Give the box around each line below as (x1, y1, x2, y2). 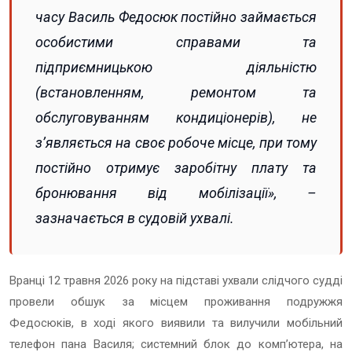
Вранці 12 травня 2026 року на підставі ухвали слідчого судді (9, 273, 343, 288)
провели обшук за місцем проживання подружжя (9, 294, 343, 309)
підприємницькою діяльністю (35, 58, 317, 75)
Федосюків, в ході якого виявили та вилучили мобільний (9, 315, 343, 330)
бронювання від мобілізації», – (35, 184, 317, 201)
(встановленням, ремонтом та (35, 83, 317, 101)
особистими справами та (35, 33, 317, 50)
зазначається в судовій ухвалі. (35, 209, 234, 226)
